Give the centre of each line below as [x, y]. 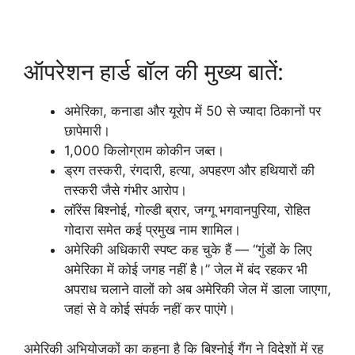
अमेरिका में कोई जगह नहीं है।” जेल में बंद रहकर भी [186, 269]
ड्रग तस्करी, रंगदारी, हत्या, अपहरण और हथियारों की [189, 170]
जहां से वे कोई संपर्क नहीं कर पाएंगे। [150, 309]
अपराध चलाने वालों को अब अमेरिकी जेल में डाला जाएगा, [198, 289]
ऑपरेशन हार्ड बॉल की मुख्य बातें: [154, 71]
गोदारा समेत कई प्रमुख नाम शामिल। [153, 229]
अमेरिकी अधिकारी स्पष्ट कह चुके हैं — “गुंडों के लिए [188, 249]
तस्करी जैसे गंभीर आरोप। [126, 190]
